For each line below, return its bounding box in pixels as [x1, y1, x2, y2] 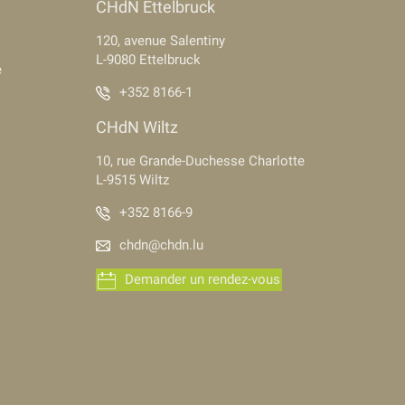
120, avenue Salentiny [96, 33, 225, 49]
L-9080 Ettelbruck [96, 52, 201, 68]
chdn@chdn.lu [119, 237, 203, 253]
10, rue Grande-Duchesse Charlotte [96, 153, 305, 169]
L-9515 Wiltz [96, 172, 169, 188]
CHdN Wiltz [96, 118, 178, 137]
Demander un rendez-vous [125, 271, 280, 287]
